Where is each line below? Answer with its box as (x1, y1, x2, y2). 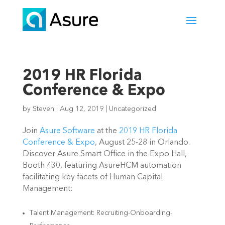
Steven (32, 105, 54, 113)
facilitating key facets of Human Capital (22, 173, 163, 182)
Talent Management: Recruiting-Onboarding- (29, 209, 172, 216)
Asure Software (39, 127, 95, 136)
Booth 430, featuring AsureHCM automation (22, 162, 181, 170)
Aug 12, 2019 (59, 105, 103, 113)
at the (94, 127, 119, 136)
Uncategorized (108, 105, 156, 113)
